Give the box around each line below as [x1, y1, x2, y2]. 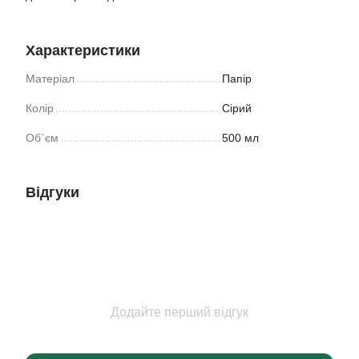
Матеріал [26, 72, 75, 85]
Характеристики [26, 42, 140, 58]
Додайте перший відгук [111, 305, 248, 319]
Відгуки [26, 184, 79, 200]
